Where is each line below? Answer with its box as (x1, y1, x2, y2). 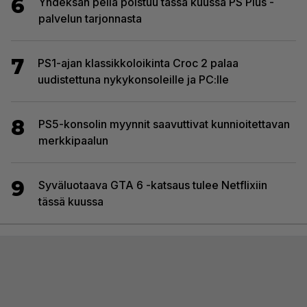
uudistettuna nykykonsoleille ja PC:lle (38, 72, 229, 86)
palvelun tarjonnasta (38, 11, 142, 25)
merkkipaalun (38, 133, 108, 147)
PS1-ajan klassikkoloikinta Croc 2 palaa (38, 56, 238, 70)
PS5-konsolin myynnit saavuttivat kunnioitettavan (38, 116, 290, 131)
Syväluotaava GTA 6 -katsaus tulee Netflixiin (38, 177, 267, 192)
